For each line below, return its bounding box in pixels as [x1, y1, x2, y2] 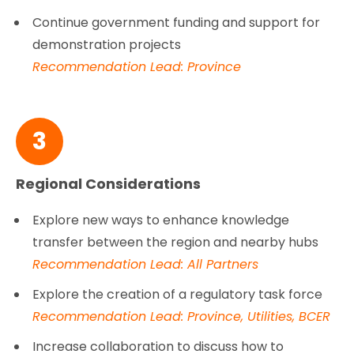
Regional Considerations [16, 173, 201, 194]
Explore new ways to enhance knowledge [32, 210, 290, 229]
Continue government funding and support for [32, 13, 321, 32]
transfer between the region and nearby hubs [32, 232, 319, 251]
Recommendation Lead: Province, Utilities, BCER [32, 307, 331, 326]
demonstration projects [32, 35, 182, 54]
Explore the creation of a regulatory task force [32, 284, 323, 303]
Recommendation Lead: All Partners [32, 254, 259, 273]
